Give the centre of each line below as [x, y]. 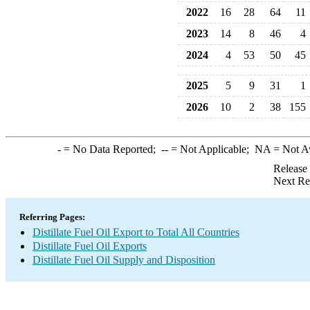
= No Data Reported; [111, 149]
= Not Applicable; [211, 149]
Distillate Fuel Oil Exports [90, 246]
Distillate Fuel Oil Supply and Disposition [124, 260]
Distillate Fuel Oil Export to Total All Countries [136, 232]
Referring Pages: [52, 217]
